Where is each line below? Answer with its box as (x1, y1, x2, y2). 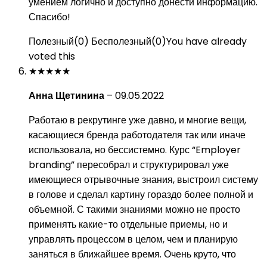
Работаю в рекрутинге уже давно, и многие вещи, (29, 113, 246, 127)
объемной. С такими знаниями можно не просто (29, 203, 240, 216)
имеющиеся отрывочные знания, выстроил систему (29, 173, 258, 187)
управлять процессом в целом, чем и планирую (29, 232, 238, 246)
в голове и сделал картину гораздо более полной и (29, 188, 253, 201)
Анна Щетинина (29, 89, 107, 103)
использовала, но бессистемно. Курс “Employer (29, 143, 241, 157)
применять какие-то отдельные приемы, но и (29, 218, 228, 231)
